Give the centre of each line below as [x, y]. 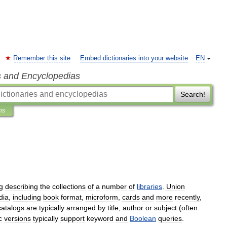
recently [187, 197]
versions [17, 218]
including [27, 197]
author [133, 208]
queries [170, 218]
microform [102, 197]
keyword [100, 218]
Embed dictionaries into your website [134, 58]
